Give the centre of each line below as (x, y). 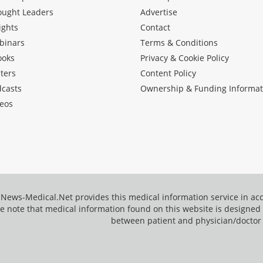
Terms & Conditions (179, 42)
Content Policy (168, 73)
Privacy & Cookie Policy (185, 58)
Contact (155, 27)
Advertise (159, 12)
